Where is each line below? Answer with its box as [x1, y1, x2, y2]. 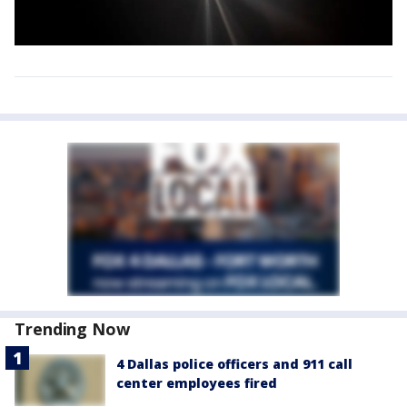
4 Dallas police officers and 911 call [116, 355, 352, 373]
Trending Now [15, 318, 130, 341]
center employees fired [116, 374, 277, 392]
